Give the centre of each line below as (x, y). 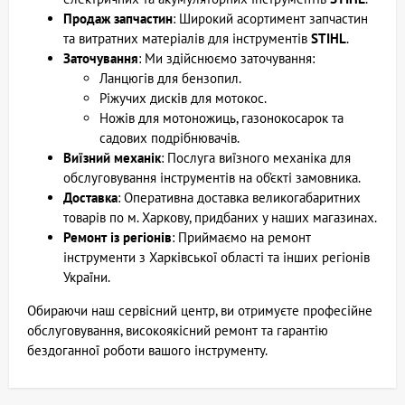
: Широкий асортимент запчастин (270, 19)
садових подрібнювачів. (170, 138)
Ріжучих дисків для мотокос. (183, 98)
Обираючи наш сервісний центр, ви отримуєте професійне (200, 311)
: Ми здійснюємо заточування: (226, 58)
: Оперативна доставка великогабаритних (239, 198)
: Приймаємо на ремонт (241, 237)
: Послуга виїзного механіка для (256, 158)
